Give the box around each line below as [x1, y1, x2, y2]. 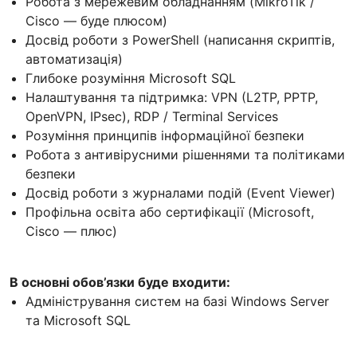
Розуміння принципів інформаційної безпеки [25, 127, 304, 143]
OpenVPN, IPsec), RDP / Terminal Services [25, 108, 278, 124]
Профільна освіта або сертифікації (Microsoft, [25, 203, 314, 220]
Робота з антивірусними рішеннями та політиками [25, 146, 345, 163]
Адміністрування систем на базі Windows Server [25, 292, 329, 309]
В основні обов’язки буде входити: [10, 273, 230, 290]
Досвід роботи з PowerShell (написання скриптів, [25, 31, 335, 48]
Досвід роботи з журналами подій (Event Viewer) [25, 184, 335, 201]
